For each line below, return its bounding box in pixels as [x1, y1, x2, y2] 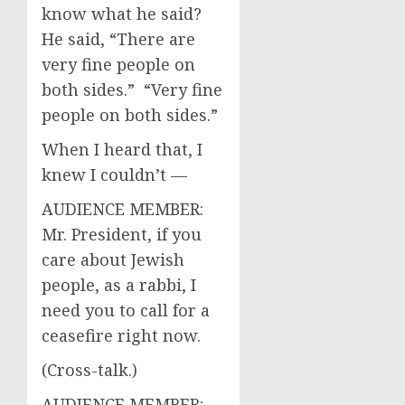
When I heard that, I [42, 138, 202, 160]
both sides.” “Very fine [42, 79, 222, 100]
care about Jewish [42, 249, 184, 270]
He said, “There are [42, 28, 195, 50]
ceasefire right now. [42, 325, 201, 346]
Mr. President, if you [42, 223, 202, 245]
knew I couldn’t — [42, 164, 187, 185]
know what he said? [42, 3, 206, 24]
